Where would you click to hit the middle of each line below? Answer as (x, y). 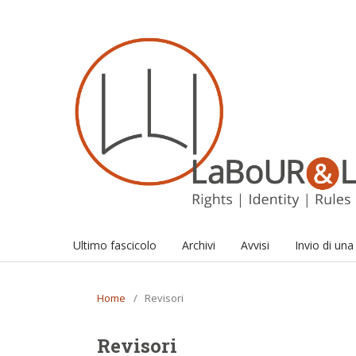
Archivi (199, 246)
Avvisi (255, 246)
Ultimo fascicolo (115, 246)
